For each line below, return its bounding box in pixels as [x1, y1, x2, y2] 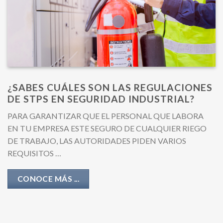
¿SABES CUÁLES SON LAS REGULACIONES [7, 82, 213, 94]
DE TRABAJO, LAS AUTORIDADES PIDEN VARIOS [7, 135, 186, 145]
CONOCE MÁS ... [17, 174, 80, 184]
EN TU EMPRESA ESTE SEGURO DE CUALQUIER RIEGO [7, 123, 207, 133]
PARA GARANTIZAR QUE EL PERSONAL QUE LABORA [7, 111, 204, 120]
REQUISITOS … [7, 148, 61, 158]
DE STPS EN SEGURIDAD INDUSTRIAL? [7, 93, 195, 105]
